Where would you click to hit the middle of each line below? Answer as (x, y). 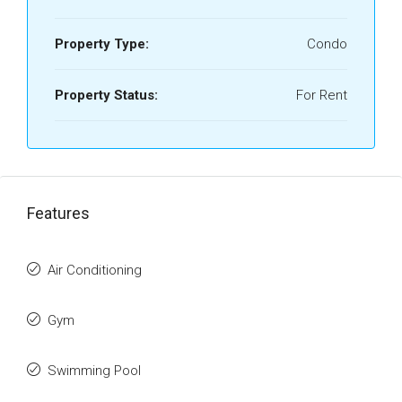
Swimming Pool (94, 371)
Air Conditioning (95, 270)
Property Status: (106, 95)
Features (58, 213)
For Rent (322, 95)
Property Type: (102, 44)
